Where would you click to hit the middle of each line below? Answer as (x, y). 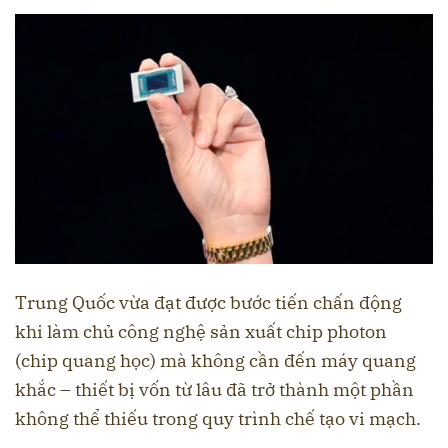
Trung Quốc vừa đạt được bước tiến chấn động (208, 303)
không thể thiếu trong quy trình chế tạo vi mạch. (218, 419)
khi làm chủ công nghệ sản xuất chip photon (201, 332)
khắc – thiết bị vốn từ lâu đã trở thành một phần (214, 390)
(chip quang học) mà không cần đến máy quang (215, 361)
